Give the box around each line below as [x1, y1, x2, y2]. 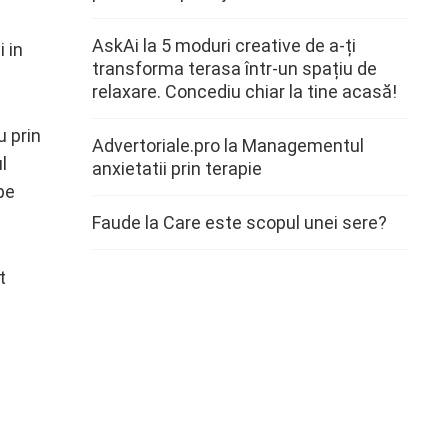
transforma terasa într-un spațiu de [92, 58, 377, 79]
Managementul [242, 135, 364, 156]
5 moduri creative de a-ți [161, 35, 356, 56]
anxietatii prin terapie [92, 158, 262, 179]
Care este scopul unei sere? [163, 212, 387, 233]
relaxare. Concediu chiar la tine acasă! [92, 81, 397, 102]
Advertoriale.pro [92, 135, 220, 156]
